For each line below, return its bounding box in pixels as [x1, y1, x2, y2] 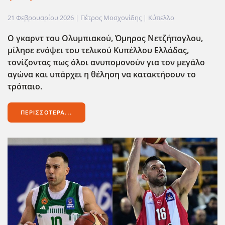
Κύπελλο [148, 13, 174, 23]
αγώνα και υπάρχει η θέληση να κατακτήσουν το [8, 69, 196, 80]
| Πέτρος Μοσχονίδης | [74, 13, 148, 23]
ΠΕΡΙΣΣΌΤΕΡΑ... [21, 109, 72, 117]
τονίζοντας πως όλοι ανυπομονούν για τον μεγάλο [8, 57, 205, 68]
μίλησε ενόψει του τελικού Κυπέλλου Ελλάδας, [8, 45, 189, 56]
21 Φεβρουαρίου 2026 [8, 13, 74, 23]
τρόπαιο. [8, 81, 42, 92]
